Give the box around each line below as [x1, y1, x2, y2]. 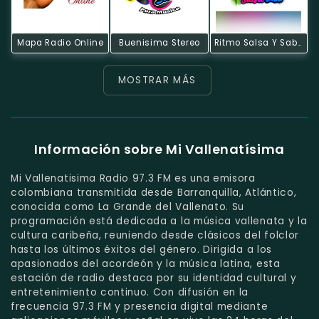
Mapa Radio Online [16, 36, 104, 48]
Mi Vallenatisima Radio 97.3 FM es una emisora [11, 171, 256, 185]
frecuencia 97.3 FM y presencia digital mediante [11, 299, 268, 313]
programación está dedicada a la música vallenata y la [11, 214, 308, 228]
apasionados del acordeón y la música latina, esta [11, 256, 281, 271]
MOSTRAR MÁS [117, 73, 197, 87]
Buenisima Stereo [119, 36, 200, 48]
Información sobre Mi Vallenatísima [34, 140, 285, 159]
